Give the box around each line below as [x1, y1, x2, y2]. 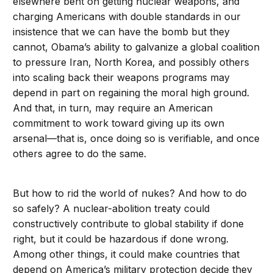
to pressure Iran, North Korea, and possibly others [13, 56, 250, 69]
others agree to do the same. [13, 147, 147, 160]
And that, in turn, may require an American [13, 102, 213, 115]
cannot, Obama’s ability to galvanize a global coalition [13, 41, 260, 54]
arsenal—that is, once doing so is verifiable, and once [13, 132, 260, 145]
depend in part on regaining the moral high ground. [13, 87, 250, 99]
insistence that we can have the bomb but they [13, 26, 230, 38]
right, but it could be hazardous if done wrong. [13, 233, 229, 246]
